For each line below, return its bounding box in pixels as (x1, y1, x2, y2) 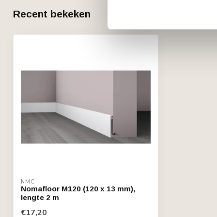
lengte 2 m (21, 193, 59, 201)
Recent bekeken (13, 8, 91, 19)
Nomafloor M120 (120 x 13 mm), (21, 184, 135, 193)
